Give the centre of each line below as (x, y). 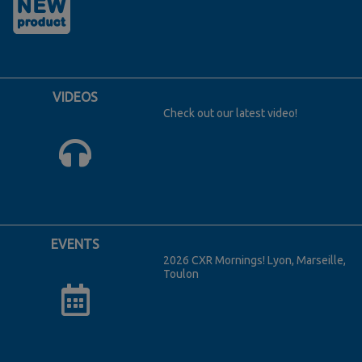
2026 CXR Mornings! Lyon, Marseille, (254, 260)
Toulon (181, 274)
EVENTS (76, 244)
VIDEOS (76, 97)
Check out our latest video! (230, 113)
